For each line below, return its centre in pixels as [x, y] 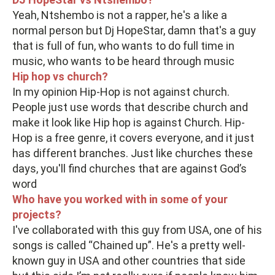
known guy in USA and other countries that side [129, 260]
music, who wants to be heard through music [123, 61]
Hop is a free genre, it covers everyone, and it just [133, 137]
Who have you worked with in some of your [120, 199]
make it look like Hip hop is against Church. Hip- [129, 122]
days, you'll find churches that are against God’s [130, 168]
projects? [37, 214]
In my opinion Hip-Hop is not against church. [121, 91]
